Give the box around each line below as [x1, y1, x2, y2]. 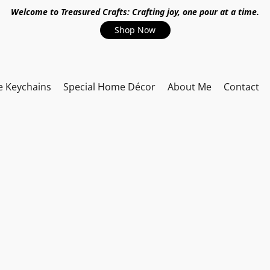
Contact [224, 80, 259, 93]
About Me [168, 80, 212, 93]
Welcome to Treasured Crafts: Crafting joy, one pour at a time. [11, 6, 259, 17]
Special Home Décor [63, 80, 155, 93]
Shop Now [115, 24, 155, 36]
